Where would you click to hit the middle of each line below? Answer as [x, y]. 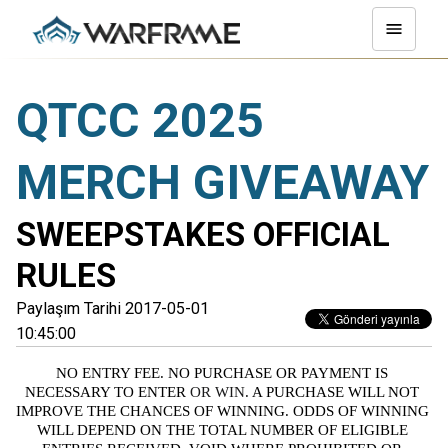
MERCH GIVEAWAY [222, 182]
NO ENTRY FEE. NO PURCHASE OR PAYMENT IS [222, 373]
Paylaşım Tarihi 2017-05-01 [112, 308]
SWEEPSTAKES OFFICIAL [203, 234]
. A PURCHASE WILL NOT [332, 392]
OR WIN [215, 392]
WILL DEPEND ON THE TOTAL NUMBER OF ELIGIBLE [222, 430]
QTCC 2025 [140, 120]
